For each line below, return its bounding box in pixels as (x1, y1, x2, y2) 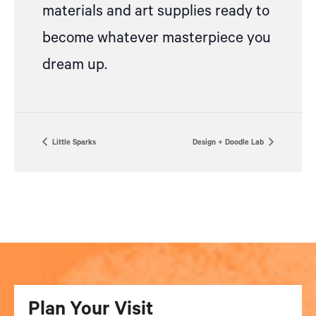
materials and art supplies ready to (42, 3, 269, 20)
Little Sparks (50, 138, 96, 147)
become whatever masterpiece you (42, 30, 271, 47)
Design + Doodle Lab (193, 138, 266, 147)
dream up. (42, 56, 107, 74)
